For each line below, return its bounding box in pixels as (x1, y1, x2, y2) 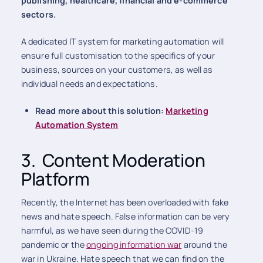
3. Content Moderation (21, 147, 205, 172)
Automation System (35, 119, 119, 130)
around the (181, 238, 227, 250)
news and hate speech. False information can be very (21, 210, 230, 222)
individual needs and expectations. (21, 77, 158, 89)
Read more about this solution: (35, 104, 166, 116)
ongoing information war (86, 238, 182, 250)
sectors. (21, 9, 56, 21)
